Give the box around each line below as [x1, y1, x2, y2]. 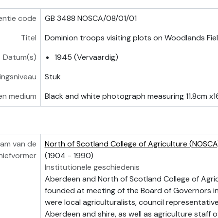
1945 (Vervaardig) [54, 52, 118, 62]
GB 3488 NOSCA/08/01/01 [44, 13, 137, 23]
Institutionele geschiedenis [44, 162, 140, 172]
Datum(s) [2, 52, 36, 62]
